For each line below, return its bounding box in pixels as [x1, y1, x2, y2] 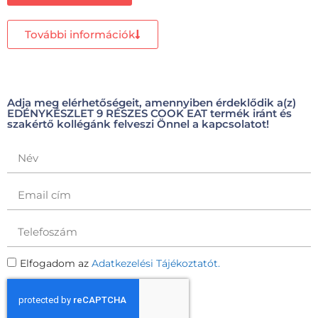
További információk [25, 27, 135, 41]
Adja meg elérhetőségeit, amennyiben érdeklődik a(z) [7, 95, 296, 109]
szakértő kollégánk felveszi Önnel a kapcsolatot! [7, 116, 269, 131]
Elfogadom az [20, 256, 92, 270]
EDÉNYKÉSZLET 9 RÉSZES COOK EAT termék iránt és [7, 106, 292, 120]
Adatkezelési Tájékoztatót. [92, 256, 220, 270]
